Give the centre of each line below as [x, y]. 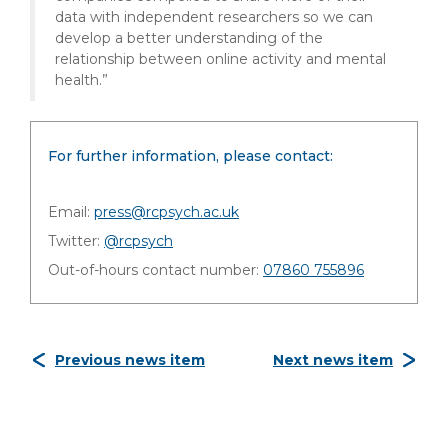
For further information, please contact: [190, 156]
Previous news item [130, 360]
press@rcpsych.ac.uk [166, 212]
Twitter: [76, 241]
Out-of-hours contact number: [155, 270]
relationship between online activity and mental [220, 59]
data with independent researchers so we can [214, 17]
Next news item [333, 360]
